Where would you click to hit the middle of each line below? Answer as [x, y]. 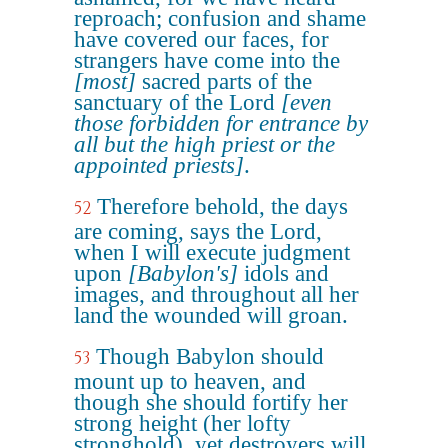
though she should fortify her [211, 402]
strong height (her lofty [182, 423]
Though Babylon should [210, 356]
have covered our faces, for [201, 39]
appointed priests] [159, 165]
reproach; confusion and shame [220, 18]
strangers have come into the [207, 60]
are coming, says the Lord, [198, 231]
